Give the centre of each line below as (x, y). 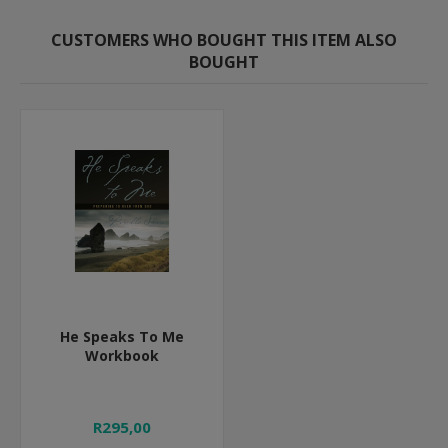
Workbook (122, 355)
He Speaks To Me (122, 336)
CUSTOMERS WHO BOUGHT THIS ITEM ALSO (224, 40)
